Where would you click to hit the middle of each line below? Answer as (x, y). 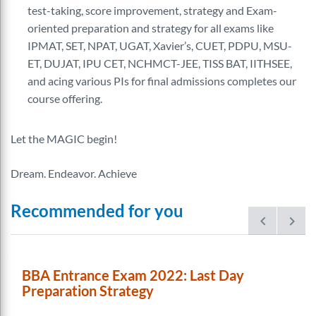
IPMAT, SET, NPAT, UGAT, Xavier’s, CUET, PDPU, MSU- (160, 45)
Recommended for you (97, 211)
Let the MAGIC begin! (64, 139)
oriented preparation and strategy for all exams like (151, 28)
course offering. (65, 98)
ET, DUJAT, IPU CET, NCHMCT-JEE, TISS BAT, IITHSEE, (160, 63)
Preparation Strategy (88, 291)
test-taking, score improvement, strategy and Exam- (152, 10)
